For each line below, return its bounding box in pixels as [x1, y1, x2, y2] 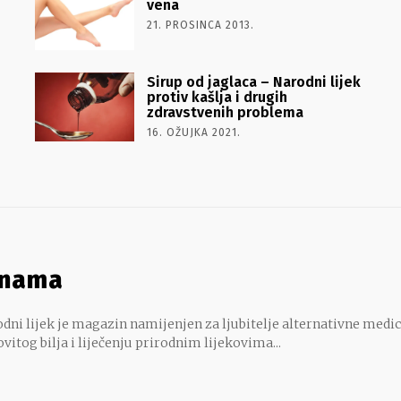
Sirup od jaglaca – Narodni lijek [146, 73, 361, 90]
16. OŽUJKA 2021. [146, 125, 241, 139]
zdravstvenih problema [146, 103, 303, 121]
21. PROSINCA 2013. [146, 18, 254, 31]
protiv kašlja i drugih [146, 88, 287, 106]
